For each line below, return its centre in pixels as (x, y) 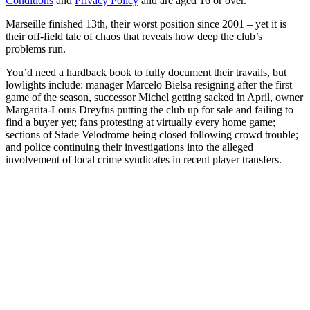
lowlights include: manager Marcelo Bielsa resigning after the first (149, 85)
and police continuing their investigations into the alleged (129, 147)
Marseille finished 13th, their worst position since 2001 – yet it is (146, 24)
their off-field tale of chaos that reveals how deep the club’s (134, 37)
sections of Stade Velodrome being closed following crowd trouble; (152, 135)
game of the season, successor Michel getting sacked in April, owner (154, 98)
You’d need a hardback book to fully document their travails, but (146, 73)
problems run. (36, 49)
